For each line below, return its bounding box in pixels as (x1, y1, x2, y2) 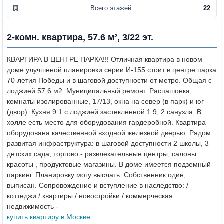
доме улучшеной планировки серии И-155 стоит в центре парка (7, 65, 216, 74)
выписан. (7, 181, 37, 189)
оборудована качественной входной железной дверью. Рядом (7, 128, 211, 137)
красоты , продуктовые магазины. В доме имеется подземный (7, 160, 211, 168)
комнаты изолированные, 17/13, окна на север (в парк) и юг (7, 97, 204, 105)
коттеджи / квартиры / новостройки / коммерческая (7, 191, 173, 200)
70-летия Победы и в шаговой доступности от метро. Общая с (7, 76, 212, 84)
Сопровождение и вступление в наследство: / (37, 181, 188, 189)
